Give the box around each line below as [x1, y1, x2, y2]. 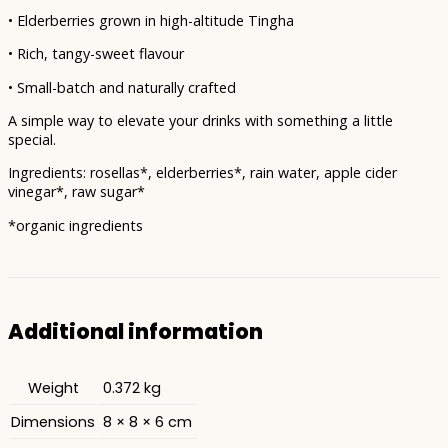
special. [8, 129, 56, 149]
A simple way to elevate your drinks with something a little [8, 110, 393, 130]
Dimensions [11, 411, 95, 432]
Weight [27, 377, 79, 398]
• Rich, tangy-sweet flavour [8, 44, 184, 64]
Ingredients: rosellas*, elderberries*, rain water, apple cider [8, 163, 397, 183]
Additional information [8, 316, 263, 346]
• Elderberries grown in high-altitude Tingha [8, 10, 294, 30]
